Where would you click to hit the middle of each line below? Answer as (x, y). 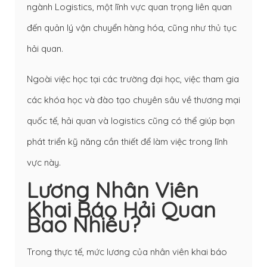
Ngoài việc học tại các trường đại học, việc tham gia (133, 79)
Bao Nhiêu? (83, 224)
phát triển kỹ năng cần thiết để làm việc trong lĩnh (127, 141)
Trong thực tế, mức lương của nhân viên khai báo (127, 252)
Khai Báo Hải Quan (121, 209)
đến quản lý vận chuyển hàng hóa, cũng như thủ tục (132, 27)
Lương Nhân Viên (113, 190)
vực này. (44, 162)
